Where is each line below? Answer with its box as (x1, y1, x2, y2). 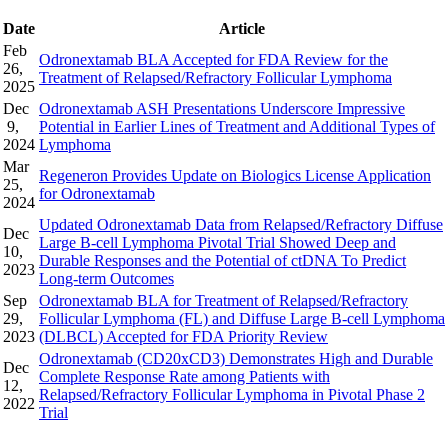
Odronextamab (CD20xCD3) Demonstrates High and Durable (39, 349, 433, 367)
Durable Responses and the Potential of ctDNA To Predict (39, 251, 406, 269)
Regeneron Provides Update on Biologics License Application (39, 166, 431, 184)
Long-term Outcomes (39, 269, 174, 287)
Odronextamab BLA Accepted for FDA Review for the (39, 50, 388, 68)
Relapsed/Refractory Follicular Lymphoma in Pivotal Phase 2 (39, 385, 425, 403)
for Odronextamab (39, 184, 155, 202)
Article (219, 19, 265, 37)
